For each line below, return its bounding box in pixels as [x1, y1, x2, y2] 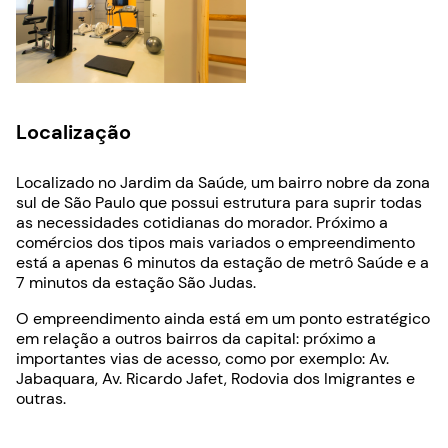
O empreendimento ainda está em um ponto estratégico [16, 307, 430, 329]
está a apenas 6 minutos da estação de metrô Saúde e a [16, 251, 429, 273]
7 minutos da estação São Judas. [16, 271, 256, 293]
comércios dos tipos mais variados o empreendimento [16, 231, 415, 253]
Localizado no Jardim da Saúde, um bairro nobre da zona [16, 171, 430, 193]
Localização [16, 118, 131, 145]
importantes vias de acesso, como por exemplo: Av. [16, 347, 389, 369]
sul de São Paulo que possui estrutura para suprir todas [16, 191, 422, 213]
